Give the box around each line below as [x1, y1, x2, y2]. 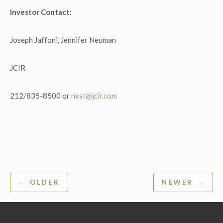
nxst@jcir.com [71, 91, 117, 100]
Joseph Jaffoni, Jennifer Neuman [10, 35, 116, 44]
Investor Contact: [10, 7, 72, 16]
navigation [9, 189, 74, 205]
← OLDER [18, 178, 60, 186]
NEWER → [162, 178, 205, 186]
